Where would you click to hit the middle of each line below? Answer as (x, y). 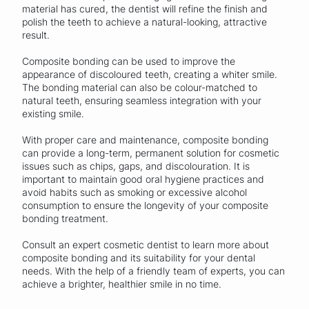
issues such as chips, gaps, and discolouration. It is (136, 166)
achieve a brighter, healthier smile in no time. (122, 283)
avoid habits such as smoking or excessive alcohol (134, 192)
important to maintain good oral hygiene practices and (143, 179)
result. (36, 34)
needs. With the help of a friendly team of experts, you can (153, 270)
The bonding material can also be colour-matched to (140, 87)
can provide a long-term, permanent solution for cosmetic (151, 152)
